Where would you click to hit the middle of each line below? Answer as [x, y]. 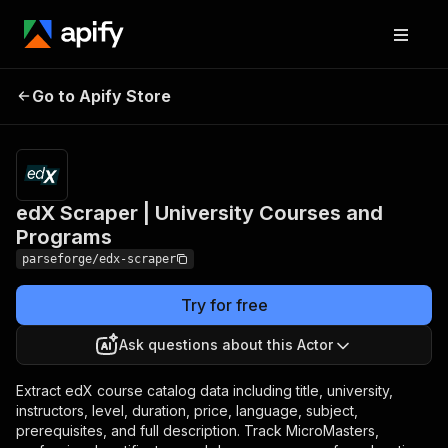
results [372, 117]
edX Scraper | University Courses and [199, 213]
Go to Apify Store [101, 96]
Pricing [331, 85]
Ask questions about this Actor [226, 344]
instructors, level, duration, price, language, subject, [187, 410]
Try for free [224, 305]
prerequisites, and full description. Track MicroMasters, [197, 430]
